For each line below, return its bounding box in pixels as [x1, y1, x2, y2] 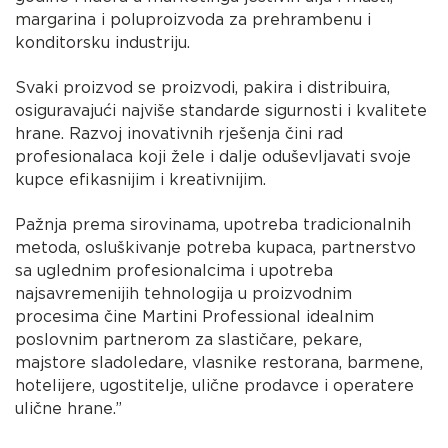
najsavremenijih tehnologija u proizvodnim [15, 283, 353, 303]
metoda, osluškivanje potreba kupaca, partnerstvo [15, 237, 417, 257]
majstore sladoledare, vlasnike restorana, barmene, [15, 352, 424, 372]
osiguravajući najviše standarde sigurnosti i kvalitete [15, 100, 428, 120]
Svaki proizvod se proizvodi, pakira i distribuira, [15, 77, 391, 97]
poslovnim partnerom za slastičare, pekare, [15, 329, 363, 349]
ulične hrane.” [15, 398, 123, 418]
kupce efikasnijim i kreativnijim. [15, 169, 267, 189]
